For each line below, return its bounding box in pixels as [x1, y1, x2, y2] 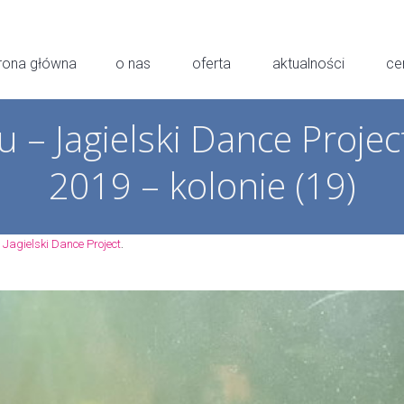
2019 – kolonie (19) [48, 161, 356, 210]
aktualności [272, 54, 344, 72]
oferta [192, 54, 231, 72]
